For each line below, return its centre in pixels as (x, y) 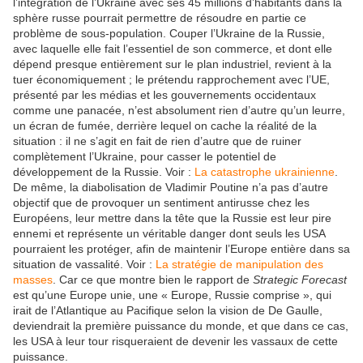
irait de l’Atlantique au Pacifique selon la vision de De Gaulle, (168, 311)
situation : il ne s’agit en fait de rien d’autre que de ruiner (157, 141)
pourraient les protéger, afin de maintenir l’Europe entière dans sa (181, 249)
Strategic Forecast (300, 280)
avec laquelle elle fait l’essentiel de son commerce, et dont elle (173, 49)
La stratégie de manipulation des (239, 265)
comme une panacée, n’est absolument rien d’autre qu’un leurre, (179, 111)
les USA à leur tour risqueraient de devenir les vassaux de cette (175, 342)
